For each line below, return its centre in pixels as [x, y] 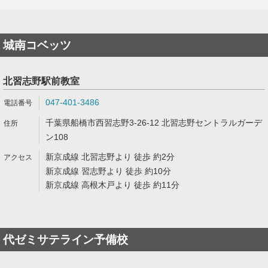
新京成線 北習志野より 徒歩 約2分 [110, 157]
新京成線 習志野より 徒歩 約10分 [108, 171]
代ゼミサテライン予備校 [66, 240]
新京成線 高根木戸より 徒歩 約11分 [112, 185]
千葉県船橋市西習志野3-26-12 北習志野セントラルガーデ [154, 123]
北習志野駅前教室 [41, 81]
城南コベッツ [37, 45]
